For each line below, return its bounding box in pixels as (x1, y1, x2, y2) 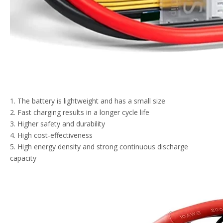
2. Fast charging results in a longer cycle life (10, 108, 149, 117)
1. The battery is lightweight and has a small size (10, 96, 165, 106)
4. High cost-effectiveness (10, 130, 93, 140)
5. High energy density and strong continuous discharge (10, 142, 188, 151)
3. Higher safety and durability (10, 119, 105, 128)
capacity (10, 153, 36, 163)
